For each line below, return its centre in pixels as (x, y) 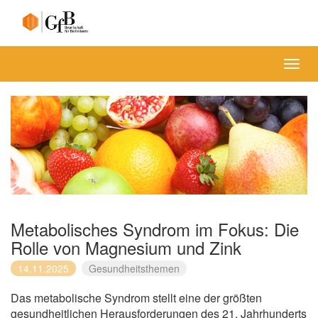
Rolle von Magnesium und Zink (126, 248)
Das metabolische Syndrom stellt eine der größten (136, 298)
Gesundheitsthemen (134, 269)
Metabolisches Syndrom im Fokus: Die (155, 229)
